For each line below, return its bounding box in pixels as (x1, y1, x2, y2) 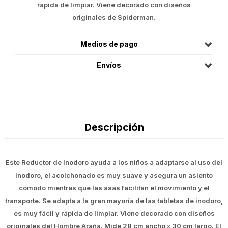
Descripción (84, 121, 144, 134)
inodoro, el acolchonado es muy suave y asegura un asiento (15, 171, 213, 180)
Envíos (97, 61, 121, 70)
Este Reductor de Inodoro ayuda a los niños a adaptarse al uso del (6, 158, 222, 167)
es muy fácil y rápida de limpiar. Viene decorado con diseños (13, 209, 215, 218)
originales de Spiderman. (72, 13, 156, 22)
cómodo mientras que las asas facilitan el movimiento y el (18, 184, 210, 192)
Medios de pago (80, 40, 138, 49)
